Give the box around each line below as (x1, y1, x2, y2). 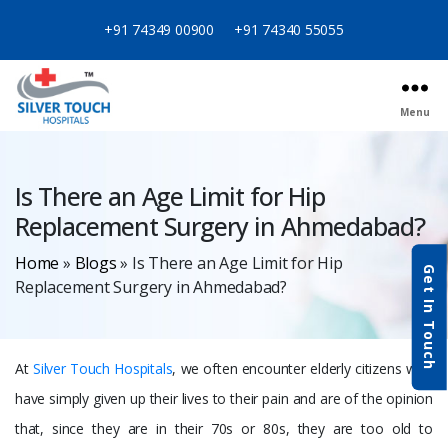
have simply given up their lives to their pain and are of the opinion (15, 389, 433, 409)
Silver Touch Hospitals (32, 359, 173, 379)
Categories (14, 159, 82, 179)
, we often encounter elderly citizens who (172, 359, 434, 379)
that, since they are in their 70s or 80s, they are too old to (15, 419, 433, 439)
